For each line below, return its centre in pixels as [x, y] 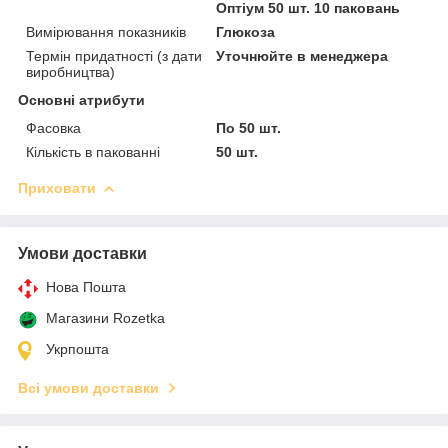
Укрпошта [77, 348]
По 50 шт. [249, 127]
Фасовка [53, 127]
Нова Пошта [86, 286]
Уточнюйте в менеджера [302, 55]
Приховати [57, 187]
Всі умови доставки [88, 387]
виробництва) [70, 71]
